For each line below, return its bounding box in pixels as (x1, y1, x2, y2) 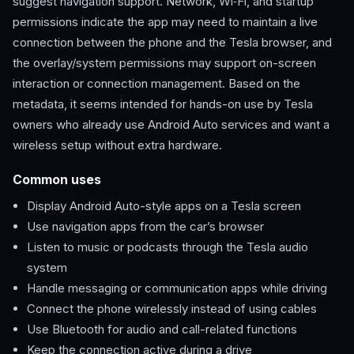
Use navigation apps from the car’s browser (27, 219, 264, 235)
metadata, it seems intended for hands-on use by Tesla (13, 96, 313, 112)
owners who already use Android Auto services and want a (13, 117, 330, 133)
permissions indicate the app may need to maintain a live (13, 14, 318, 30)
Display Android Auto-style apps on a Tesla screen (27, 198, 301, 214)
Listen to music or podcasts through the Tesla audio (27, 239, 308, 255)
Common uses (13, 172, 101, 188)
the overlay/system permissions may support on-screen (13, 55, 316, 71)
